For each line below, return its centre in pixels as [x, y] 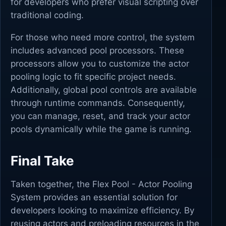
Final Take [42, 161]
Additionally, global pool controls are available [104, 90]
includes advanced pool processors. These [97, 50]
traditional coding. [47, 15]
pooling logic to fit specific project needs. [93, 77]
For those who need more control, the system [103, 37]
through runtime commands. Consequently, [98, 103]
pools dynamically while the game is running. [101, 129]
